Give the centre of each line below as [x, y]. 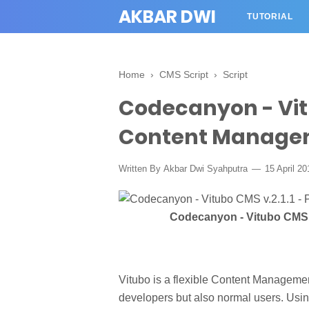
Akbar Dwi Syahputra [206, 169]
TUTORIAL [270, 17]
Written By [141, 169]
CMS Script [184, 74]
